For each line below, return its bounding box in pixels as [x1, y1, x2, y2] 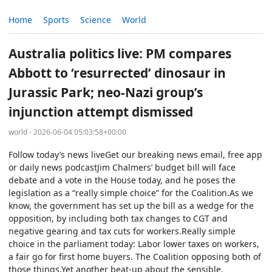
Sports [43, 14, 69, 26]
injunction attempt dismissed [8, 103, 193, 121]
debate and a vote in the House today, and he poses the [8, 174, 236, 186]
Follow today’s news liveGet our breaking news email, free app [8, 148, 262, 160]
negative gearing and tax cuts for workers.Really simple [8, 225, 236, 237]
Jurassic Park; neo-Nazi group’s [8, 84, 203, 101]
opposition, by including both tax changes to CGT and [8, 212, 228, 224]
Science [80, 14, 111, 26]
